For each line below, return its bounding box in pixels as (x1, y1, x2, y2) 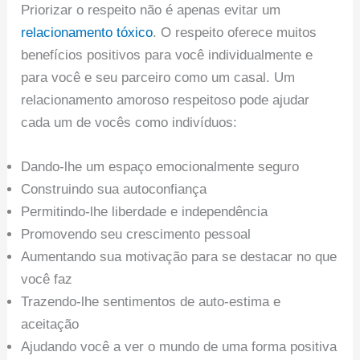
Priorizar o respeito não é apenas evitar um (21, 2, 281, 18)
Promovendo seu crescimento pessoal (21, 227, 252, 243)
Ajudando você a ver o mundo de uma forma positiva (21, 339, 337, 355)
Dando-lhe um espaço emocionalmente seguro (21, 159, 300, 175)
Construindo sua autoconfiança (21, 182, 207, 198)
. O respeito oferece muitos (153, 25, 317, 41)
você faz (21, 272, 73, 288)
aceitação (21, 317, 80, 333)
